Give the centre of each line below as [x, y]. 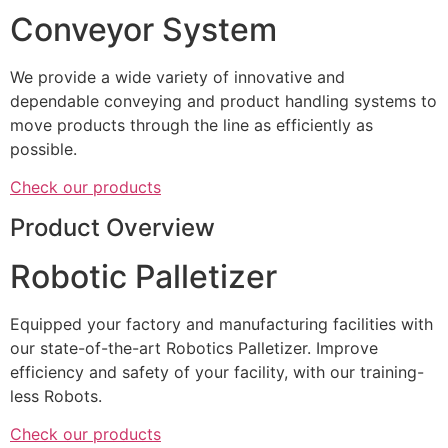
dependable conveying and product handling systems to [223, 101]
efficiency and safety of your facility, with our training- [217, 371]
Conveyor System [143, 30]
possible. [43, 149]
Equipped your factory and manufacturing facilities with [221, 323]
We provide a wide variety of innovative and [177, 77]
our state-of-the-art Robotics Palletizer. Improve [194, 347]
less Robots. [56, 395]
